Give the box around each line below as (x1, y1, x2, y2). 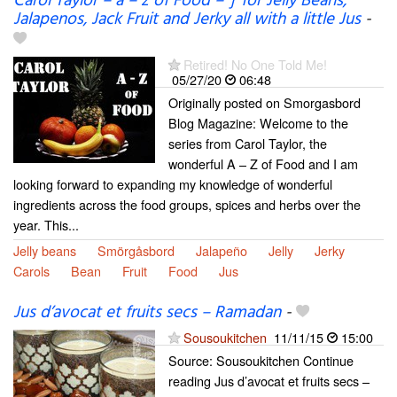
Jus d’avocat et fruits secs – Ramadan (13, 299, 281, 326)
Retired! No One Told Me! (183, 55, 327, 74)
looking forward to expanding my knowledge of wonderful (13, 175, 332, 194)
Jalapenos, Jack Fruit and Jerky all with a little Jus (13, 6, 361, 34)
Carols (13, 261, 50, 281)
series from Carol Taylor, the (168, 134, 327, 153)
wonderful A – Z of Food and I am (168, 154, 358, 174)
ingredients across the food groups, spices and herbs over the (13, 195, 361, 214)
